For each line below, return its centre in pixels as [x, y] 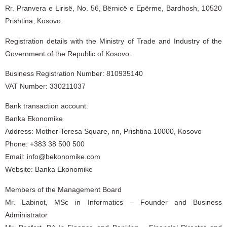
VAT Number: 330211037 [45, 86]
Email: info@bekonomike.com [53, 157]
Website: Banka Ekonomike [49, 169]
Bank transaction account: [47, 106]
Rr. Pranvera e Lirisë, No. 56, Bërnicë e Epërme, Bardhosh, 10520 [113, 8]
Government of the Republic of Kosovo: [68, 53]
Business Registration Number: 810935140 [74, 73]
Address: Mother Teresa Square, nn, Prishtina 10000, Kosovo [103, 131]
